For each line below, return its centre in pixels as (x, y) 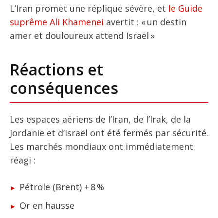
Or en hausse (47, 205)
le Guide (185, 8)
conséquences (64, 88)
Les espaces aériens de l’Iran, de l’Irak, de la (100, 119)
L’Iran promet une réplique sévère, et (89, 8)
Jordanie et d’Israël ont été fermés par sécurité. (109, 133)
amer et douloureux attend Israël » (82, 35)
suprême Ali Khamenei (57, 22)
